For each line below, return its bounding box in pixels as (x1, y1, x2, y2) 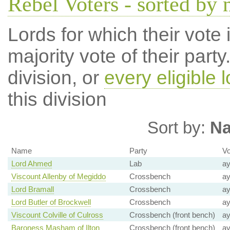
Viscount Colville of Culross (11, 210, 103, 220)
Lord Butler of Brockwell (11, 198, 91, 207)
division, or (7, 67, 104, 88)
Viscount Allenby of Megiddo (11, 172, 106, 181)
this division (7, 89, 107, 110)
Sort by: (147, 118, 210, 137)
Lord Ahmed (11, 159, 52, 168)
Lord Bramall (11, 185, 54, 194)
